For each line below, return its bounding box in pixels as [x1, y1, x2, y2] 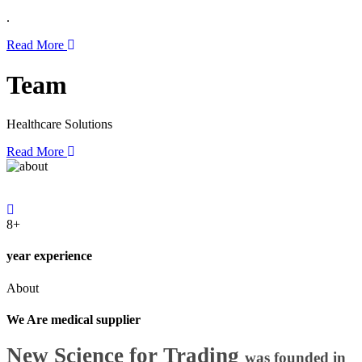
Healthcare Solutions [6, 117, 112, 132]
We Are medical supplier [6, 312, 141, 326]
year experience [6, 249, 92, 263]
